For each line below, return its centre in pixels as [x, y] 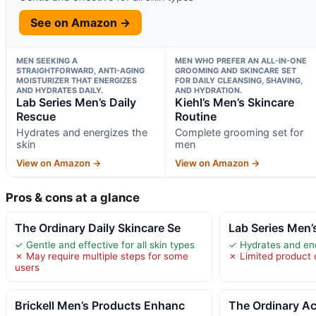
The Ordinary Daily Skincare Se [98, 227]
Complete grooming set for [239, 132]
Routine [195, 116]
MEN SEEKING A [47, 60]
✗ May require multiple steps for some [102, 256]
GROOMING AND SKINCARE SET [235, 70]
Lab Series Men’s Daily [76, 102]
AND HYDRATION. [208, 90]
